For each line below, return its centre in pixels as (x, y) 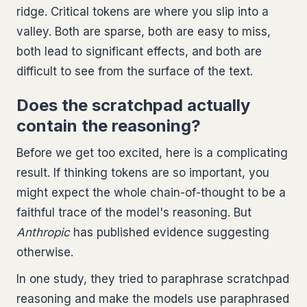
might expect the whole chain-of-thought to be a (151, 193)
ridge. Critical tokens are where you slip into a (143, 12)
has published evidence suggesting (170, 233)
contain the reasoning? (109, 126)
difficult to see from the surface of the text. (135, 72)
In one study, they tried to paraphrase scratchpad (153, 279)
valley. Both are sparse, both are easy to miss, (144, 32)
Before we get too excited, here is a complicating (152, 153)
